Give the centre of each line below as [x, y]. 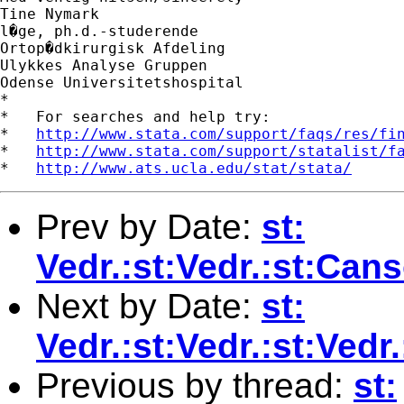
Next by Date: [149, 306]
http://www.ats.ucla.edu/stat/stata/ [194, 168]
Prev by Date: [149, 226]
